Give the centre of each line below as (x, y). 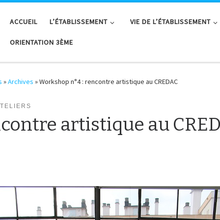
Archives (21, 82)
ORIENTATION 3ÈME (41, 42)
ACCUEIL (23, 22)
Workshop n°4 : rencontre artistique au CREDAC (109, 82)
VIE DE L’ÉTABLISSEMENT (171, 22)
